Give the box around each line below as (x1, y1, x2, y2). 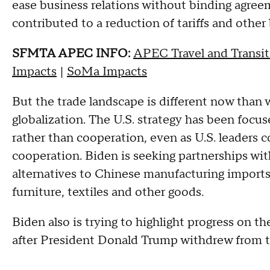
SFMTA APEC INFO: (12, 45, 133, 61)
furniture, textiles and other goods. (12, 184, 204, 200)
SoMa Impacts (67, 63, 147, 80)
